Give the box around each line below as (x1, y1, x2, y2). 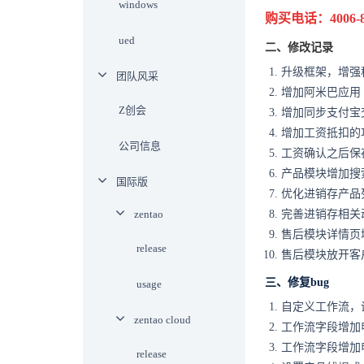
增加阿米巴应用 (281, 86, 361, 98)
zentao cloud (134, 314, 191, 326)
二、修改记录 (265, 41, 333, 54)
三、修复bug (265, 276, 329, 288)
